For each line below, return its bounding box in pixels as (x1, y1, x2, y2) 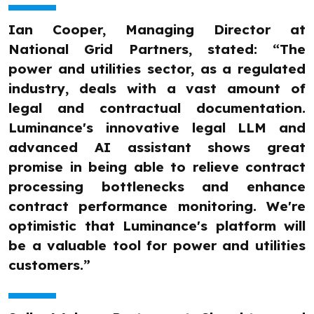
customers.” (8, 257, 90, 274)
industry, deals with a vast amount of (8, 80, 306, 97)
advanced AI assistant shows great (8, 139, 306, 156)
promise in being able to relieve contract (8, 158, 306, 176)
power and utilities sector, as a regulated (8, 60, 306, 78)
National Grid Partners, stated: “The (8, 41, 306, 58)
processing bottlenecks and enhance (8, 178, 306, 196)
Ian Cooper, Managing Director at (8, 21, 306, 39)
